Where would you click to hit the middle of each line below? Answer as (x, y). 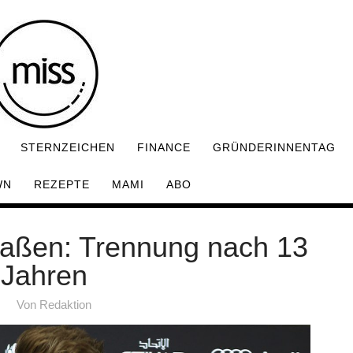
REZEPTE (62, 184)
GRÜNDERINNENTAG (274, 147)
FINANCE (164, 147)
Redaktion (65, 305)
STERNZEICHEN (68, 147)
